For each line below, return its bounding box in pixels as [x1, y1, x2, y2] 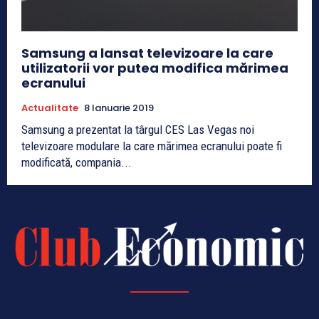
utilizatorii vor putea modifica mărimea [21, 58, 288, 77]
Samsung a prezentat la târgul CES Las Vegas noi [21, 122, 254, 137]
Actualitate [21, 100, 78, 115]
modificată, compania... [21, 155, 132, 169]
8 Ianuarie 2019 [84, 100, 154, 115]
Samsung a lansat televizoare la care [21, 43, 273, 62]
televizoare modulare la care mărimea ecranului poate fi [21, 138, 282, 153]
